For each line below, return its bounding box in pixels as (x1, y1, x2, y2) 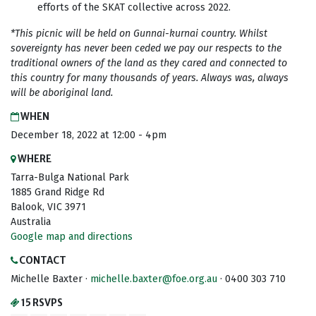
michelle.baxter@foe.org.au (90, 273, 217, 286)
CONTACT (18, 255, 66, 267)
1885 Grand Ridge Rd (11, 186, 104, 199)
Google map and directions (11, 231, 133, 243)
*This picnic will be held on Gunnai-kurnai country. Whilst (11, 28, 267, 40)
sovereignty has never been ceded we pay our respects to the (11, 42, 281, 55)
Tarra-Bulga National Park (11, 171, 129, 184)
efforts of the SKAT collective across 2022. (37, 1, 234, 14)
